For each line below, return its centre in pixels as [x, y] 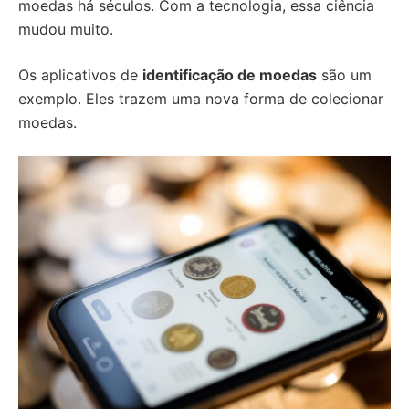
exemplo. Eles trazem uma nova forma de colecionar [201, 99]
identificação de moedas [230, 75]
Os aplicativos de [80, 75]
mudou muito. [66, 29]
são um [344, 75]
